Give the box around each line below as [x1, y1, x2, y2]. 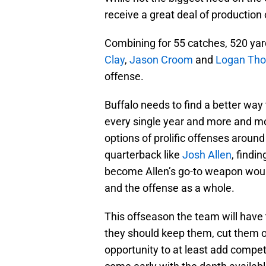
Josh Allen [182, 148, 232, 161]
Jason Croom [129, 53, 193, 66]
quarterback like [104, 148, 182, 161]
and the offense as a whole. [104, 181, 235, 194]
